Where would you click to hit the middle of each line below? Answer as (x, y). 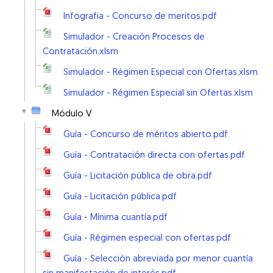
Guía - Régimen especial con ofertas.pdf (147, 239)
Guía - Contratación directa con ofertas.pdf (154, 156)
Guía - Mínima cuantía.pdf (115, 218)
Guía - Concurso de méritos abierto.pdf (146, 135)
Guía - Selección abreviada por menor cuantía (158, 259)
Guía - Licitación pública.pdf (120, 197)
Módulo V (72, 114)
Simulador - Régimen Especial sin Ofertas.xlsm (158, 94)
